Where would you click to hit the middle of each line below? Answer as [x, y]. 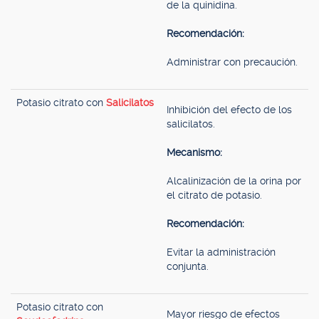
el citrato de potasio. [214, 195]
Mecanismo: [194, 152]
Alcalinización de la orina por [234, 181]
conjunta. [188, 266]
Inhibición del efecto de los [229, 110]
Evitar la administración [221, 252]
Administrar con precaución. [232, 62]
